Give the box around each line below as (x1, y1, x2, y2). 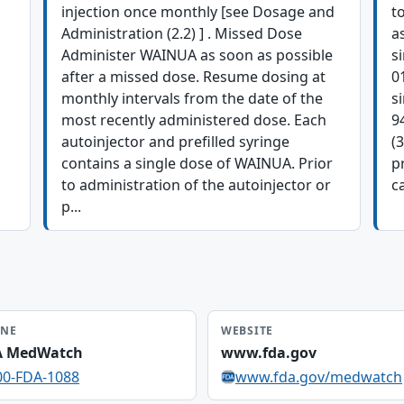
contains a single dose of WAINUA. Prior (61, 153, 333, 173)
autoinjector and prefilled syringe (61, 132, 289, 151)
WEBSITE (221, 323, 274, 338)
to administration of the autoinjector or (61, 175, 331, 195)
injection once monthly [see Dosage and (61, 2, 335, 22)
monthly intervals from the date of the (61, 88, 323, 108)
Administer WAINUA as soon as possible (61, 45, 333, 65)
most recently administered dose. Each (61, 110, 326, 130)
